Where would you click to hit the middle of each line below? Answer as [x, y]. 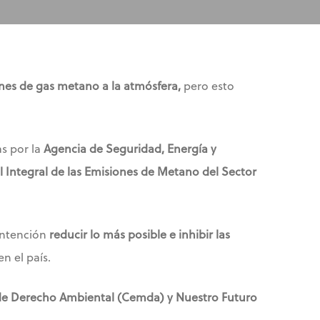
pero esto [207, 86]
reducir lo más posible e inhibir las [140, 234]
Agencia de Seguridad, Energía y [130, 149]
